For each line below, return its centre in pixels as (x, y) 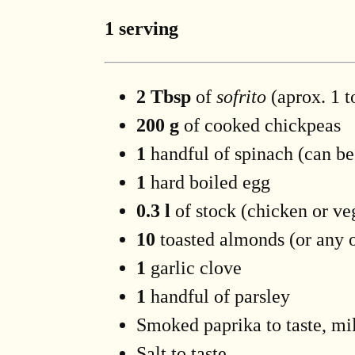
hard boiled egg (208, 182)
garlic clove (194, 267)
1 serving (141, 28)
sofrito (241, 96)
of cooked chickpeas (260, 125)
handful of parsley (218, 296)
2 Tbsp (164, 96)
